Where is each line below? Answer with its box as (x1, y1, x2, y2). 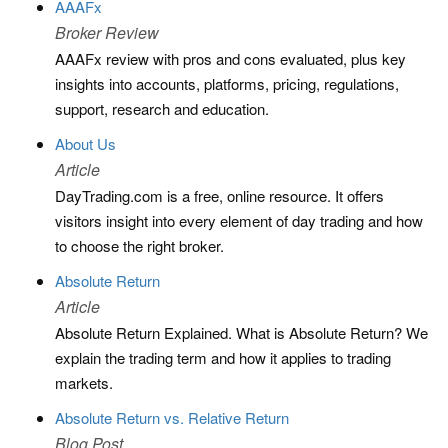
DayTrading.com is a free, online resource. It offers (55, 185, 384, 206)
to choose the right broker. (55, 235, 224, 256)
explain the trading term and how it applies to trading (55, 347, 391, 368)
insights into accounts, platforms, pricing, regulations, (55, 73, 399, 94)
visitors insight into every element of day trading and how (55, 210, 423, 231)
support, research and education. (55, 98, 269, 119)
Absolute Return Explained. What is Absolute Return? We (55, 322, 428, 343)
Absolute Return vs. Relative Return (55, 407, 289, 428)
